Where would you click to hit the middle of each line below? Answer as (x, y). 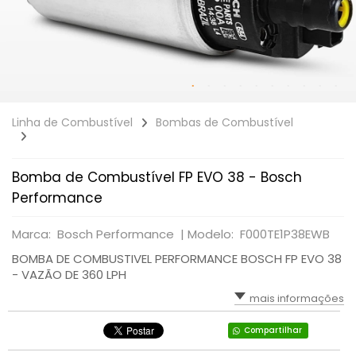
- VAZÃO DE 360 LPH (69, 275)
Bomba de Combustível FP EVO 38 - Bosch (157, 177)
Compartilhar (273, 330)
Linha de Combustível (72, 122)
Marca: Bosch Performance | (100, 234)
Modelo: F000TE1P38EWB (259, 234)
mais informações (297, 298)
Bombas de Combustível (224, 122)
